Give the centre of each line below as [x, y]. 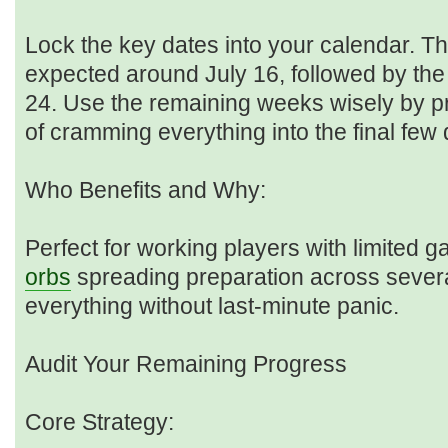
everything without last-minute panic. [212, 306]
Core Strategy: [99, 422]
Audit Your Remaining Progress [186, 364]
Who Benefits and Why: [145, 190]
